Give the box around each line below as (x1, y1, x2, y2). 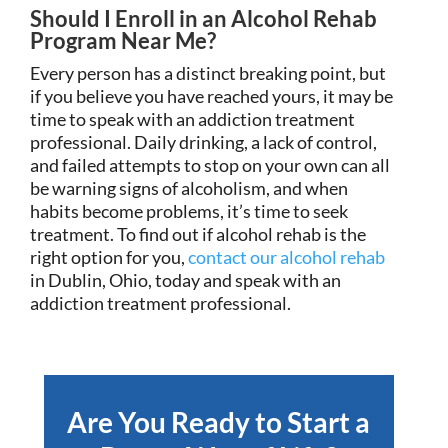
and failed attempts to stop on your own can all (30, 153, 390, 176)
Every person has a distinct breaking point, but (30, 61, 386, 84)
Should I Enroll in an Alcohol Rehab (30, 4, 377, 32)
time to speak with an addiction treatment (30, 107, 355, 130)
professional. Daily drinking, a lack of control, (30, 130, 377, 153)
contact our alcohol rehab (188, 245, 385, 268)
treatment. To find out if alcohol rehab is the (30, 222, 366, 245)
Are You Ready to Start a (67, 404, 371, 439)
